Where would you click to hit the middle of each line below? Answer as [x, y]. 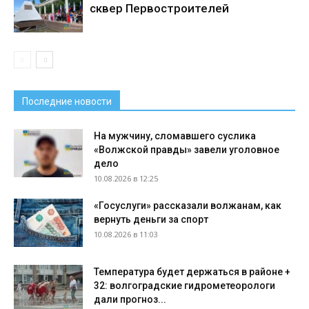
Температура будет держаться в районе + [192, 271]
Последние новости [67, 101]
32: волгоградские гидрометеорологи [185, 285]
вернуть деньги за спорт [151, 219]
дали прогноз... [130, 299]
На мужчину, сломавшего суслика [175, 136]
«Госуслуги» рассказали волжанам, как [188, 205]
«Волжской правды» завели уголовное [187, 149]
